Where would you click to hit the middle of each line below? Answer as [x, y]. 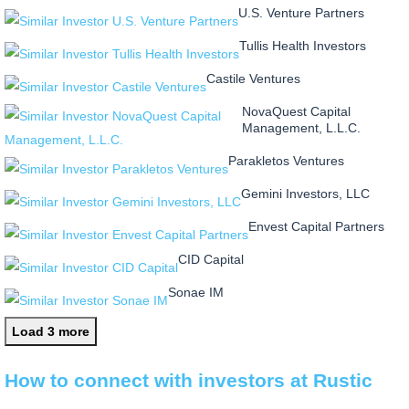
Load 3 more [51, 332]
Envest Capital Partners [316, 227]
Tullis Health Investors [303, 46]
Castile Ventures [253, 79]
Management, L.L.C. [302, 128]
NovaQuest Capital [297, 112]
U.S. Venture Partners [301, 13]
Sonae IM [196, 293]
